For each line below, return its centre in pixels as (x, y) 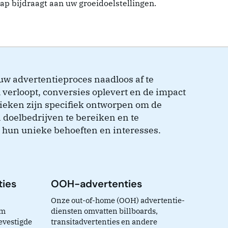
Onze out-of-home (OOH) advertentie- (118, 201)
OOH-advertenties (96, 184)
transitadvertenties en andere (104, 222)
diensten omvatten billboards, (104, 211)
